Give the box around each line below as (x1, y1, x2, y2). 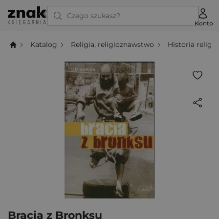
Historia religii (168, 40, 217, 49)
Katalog (30, 40, 58, 49)
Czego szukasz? (67, 11, 120, 20)
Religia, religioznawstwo (71, 40, 154, 49)
